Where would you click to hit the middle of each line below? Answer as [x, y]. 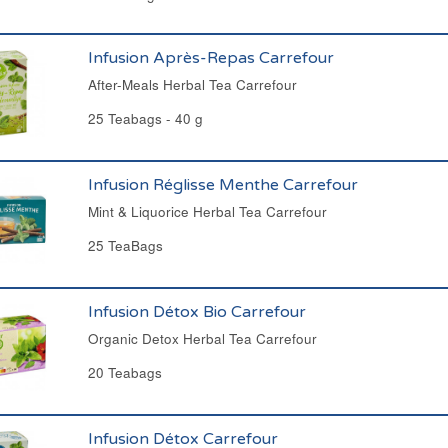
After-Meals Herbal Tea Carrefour [192, 84]
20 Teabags [124, 372]
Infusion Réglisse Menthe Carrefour [222, 185]
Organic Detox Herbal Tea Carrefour [202, 338]
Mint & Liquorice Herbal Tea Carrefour [207, 211]
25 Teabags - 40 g [145, 118]
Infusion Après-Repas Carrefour [210, 58]
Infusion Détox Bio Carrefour [196, 312]
